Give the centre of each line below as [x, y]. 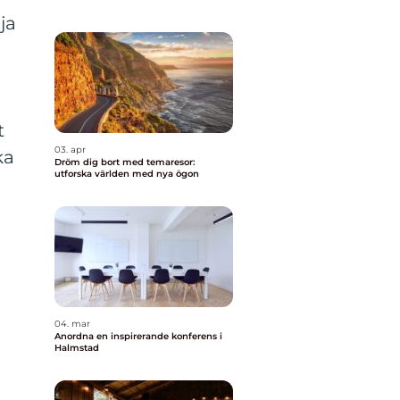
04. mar [72, 324]
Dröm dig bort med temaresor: [125, 162]
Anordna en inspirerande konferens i [138, 336]
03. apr [70, 150]
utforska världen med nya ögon [127, 174]
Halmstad [77, 348]
